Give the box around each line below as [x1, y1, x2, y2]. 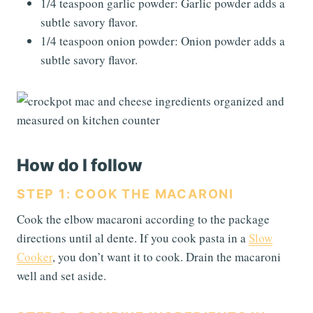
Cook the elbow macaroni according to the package [17, 210, 270, 227]
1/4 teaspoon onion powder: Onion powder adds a [41, 32, 285, 49]
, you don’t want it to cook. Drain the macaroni [52, 248, 281, 265]
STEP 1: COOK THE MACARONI [17, 186, 234, 201]
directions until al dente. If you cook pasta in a [17, 229, 249, 246]
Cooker [17, 248, 52, 265]
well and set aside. [17, 267, 106, 284]
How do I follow [17, 154, 143, 175]
